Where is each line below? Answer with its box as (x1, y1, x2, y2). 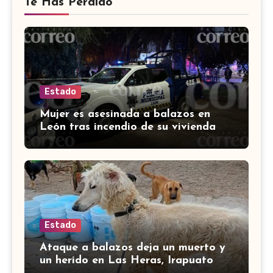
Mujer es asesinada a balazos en (40, 108, 210, 120)
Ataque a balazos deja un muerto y (40, 241, 225, 253)
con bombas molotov (40, 133, 149, 146)
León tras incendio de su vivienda (40, 121, 216, 133)
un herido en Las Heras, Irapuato (40, 254, 213, 266)
